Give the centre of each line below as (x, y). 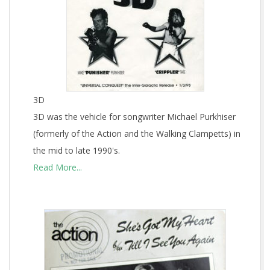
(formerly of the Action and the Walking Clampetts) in (137, 133)
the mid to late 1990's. (76, 150)
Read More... (57, 167)
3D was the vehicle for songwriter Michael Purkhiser (134, 117)
